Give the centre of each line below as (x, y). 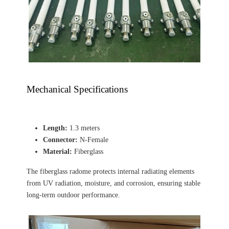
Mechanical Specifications (77, 89)
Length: (55, 128)
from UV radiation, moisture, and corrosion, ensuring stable (113, 183)
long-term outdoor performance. (73, 195)
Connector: (60, 140)
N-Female (93, 140)
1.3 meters (84, 128)
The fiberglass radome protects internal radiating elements (110, 171)
